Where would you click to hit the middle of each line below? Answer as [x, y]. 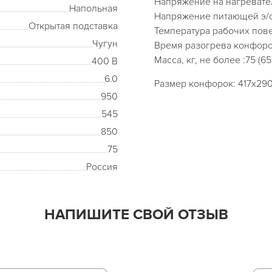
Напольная [93, 8]
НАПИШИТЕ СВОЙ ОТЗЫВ [136, 215]
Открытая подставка [73, 26]
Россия [102, 167]
